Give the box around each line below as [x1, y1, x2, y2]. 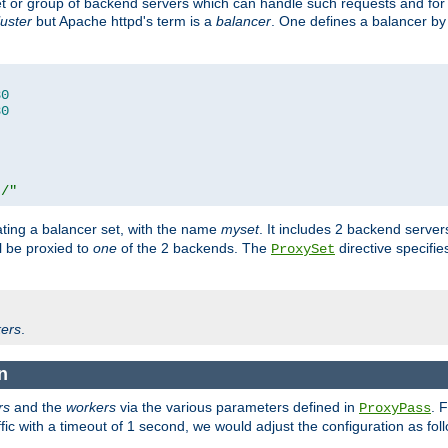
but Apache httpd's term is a [32, 13, 216, 30]
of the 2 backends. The [117, 240, 271, 257]
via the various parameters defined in [116, 398, 359, 415]
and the [10, 398, 66, 415]
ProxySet [271, 241, 335, 258]
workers [66, 398, 116, 415]
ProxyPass [359, 399, 431, 416]
